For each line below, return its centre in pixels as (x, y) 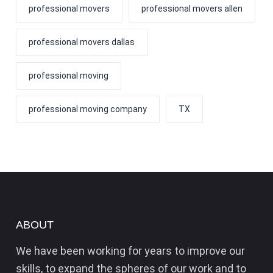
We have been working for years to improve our (130, 251)
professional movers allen (192, 8)
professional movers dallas (81, 42)
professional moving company (87, 109)
